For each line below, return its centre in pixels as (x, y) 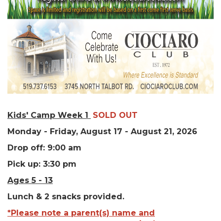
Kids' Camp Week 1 (49, 115)
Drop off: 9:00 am (46, 148)
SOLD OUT (115, 115)
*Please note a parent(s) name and (81, 213)
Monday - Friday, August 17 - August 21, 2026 (102, 132)
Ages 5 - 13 (30, 181)
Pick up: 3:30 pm (42, 164)
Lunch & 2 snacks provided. (67, 197)
